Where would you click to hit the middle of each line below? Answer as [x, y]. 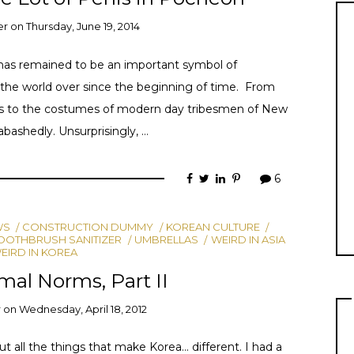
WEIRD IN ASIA [248, 239]
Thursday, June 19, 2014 [83, 26]
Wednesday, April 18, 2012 [83, 309]
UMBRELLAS [167, 239]
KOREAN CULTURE [213, 226]
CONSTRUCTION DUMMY [88, 226]
